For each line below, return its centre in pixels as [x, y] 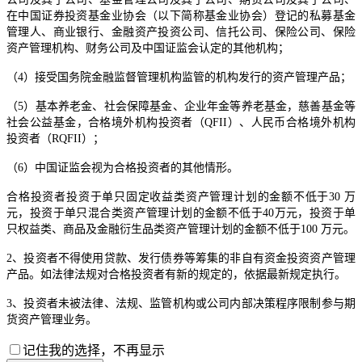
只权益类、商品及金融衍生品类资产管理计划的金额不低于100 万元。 [181, 229]
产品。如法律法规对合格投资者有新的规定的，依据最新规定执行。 [176, 274]
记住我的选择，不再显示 [94, 350]
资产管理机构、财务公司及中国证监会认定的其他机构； [148, 48]
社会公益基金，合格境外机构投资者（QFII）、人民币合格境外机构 [181, 122]
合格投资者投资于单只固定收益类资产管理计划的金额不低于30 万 [181, 196]
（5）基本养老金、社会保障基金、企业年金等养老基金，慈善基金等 [181, 106]
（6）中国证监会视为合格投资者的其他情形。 [122, 167]
